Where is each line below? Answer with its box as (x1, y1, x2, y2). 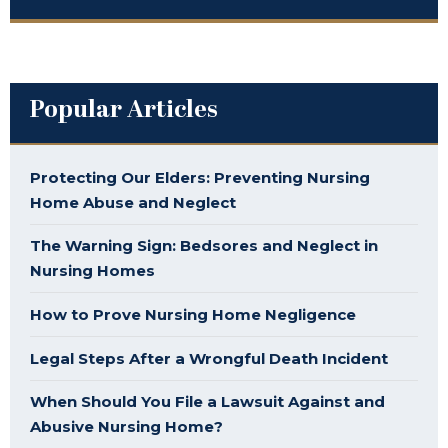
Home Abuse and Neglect (30, 192, 236, 212)
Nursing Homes (30, 260, 155, 280)
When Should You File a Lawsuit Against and (30, 391, 385, 411)
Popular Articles (30, 96, 218, 125)
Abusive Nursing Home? (30, 416, 223, 436)
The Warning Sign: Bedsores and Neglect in (30, 235, 378, 255)
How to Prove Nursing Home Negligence (30, 304, 356, 324)
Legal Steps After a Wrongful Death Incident (30, 348, 388, 368)
